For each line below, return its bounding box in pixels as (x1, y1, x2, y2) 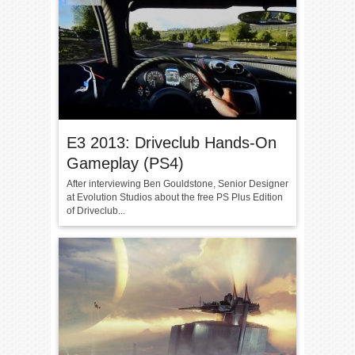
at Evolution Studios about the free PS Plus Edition (67, 192, 283, 203)
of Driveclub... (67, 205, 125, 216)
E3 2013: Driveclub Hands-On (67, 134, 277, 151)
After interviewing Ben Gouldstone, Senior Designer (67, 178, 288, 189)
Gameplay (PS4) (67, 155, 184, 172)
